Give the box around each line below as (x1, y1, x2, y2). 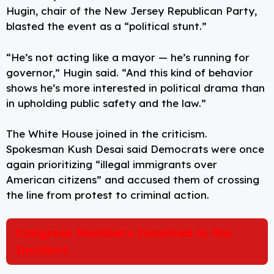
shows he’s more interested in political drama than (6, 81, 265, 94)
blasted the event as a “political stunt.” (6, 20, 207, 33)
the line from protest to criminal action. (6, 188, 209, 202)
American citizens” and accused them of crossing (6, 173, 259, 187)
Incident (15, 242, 68, 257)
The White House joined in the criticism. (6, 127, 207, 141)
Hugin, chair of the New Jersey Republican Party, (6, 4, 257, 18)
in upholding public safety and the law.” (6, 96, 206, 109)
